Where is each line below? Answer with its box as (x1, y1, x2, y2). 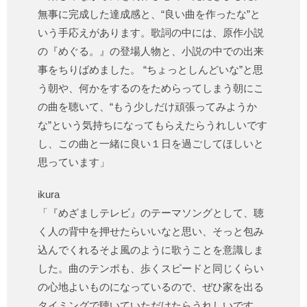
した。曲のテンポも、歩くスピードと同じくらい (38, 262, 264, 275)
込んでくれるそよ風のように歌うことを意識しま (38, 244, 264, 256)
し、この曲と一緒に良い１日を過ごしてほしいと (38, 138, 264, 150)
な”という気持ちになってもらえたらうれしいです (38, 119, 267, 132)
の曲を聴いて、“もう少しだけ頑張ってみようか (38, 101, 257, 113)
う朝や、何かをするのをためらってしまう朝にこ (38, 82, 264, 95)
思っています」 (38, 156, 110, 169)
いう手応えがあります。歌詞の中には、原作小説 (38, 27, 264, 39)
